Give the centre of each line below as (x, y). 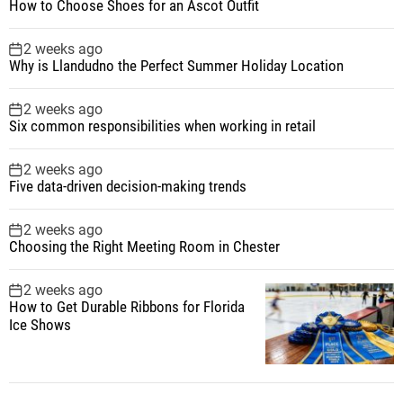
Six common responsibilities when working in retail (162, 125)
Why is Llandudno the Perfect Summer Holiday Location (176, 65)
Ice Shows (40, 324)
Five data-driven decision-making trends (128, 186)
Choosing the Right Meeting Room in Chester (144, 246)
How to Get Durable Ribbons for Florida (127, 306)
